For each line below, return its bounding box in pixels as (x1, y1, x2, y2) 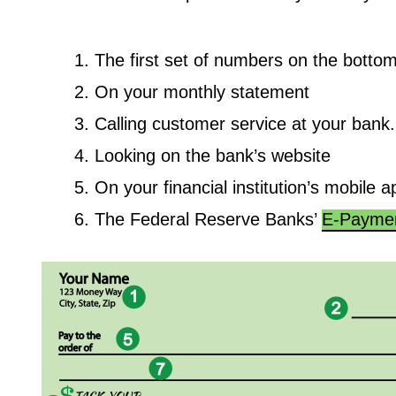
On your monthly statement (95, 81, 309, 102)
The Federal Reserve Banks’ (95, 209, 322, 229)
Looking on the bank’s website (95, 145, 331, 165)
